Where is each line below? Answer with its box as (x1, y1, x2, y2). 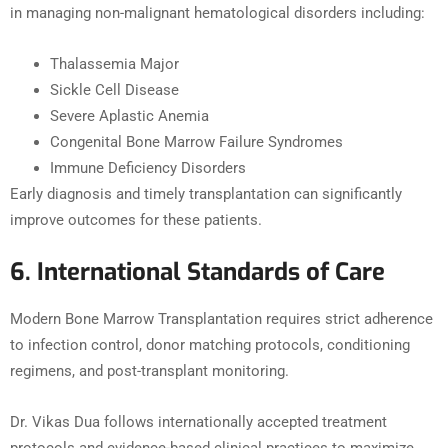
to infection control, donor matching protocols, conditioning (10, 336, 410, 355)
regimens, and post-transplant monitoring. (10, 362, 289, 381)
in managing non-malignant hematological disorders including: (10, 4, 425, 23)
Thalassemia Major (50, 55, 179, 74)
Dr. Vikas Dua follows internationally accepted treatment (10, 413, 387, 432)
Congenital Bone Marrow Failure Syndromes (50, 133, 343, 152)
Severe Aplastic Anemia (50, 107, 209, 126)
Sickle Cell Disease (50, 81, 179, 100)
